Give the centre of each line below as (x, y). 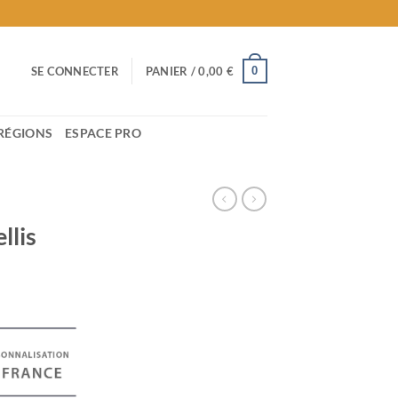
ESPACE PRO (103, 133)
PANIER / (172, 71)
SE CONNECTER (75, 71)
